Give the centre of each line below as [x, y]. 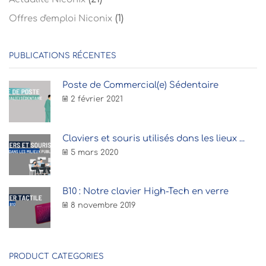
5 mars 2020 [94, 152]
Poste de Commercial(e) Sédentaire [140, 85]
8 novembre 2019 [103, 205]
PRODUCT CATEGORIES [56, 256]
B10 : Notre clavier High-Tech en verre [145, 191]
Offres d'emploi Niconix [61, 18]
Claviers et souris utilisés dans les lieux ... [153, 138]
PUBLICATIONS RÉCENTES [63, 56]
